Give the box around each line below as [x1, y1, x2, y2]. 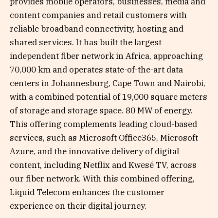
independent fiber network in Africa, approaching [10, 50, 203, 61]
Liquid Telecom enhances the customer [10, 186, 164, 198]
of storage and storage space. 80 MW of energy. [10, 105, 193, 116]
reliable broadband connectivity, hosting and [10, 23, 183, 34]
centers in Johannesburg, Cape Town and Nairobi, [10, 77, 205, 89]
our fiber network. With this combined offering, [10, 173, 195, 184]
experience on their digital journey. [10, 200, 146, 211]
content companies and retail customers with [10, 9, 187, 20]
